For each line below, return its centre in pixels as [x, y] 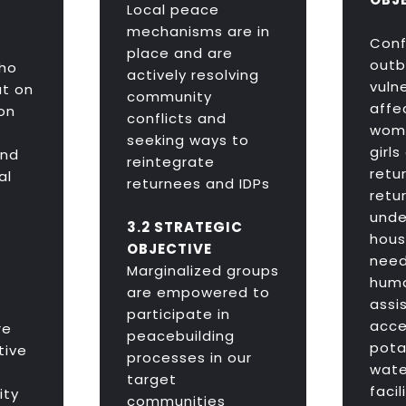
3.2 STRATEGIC [184, 227]
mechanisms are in [198, 32]
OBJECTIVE [169, 249]
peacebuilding [180, 336]
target [151, 380]
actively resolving [193, 75]
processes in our [189, 358]
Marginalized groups [203, 271]
